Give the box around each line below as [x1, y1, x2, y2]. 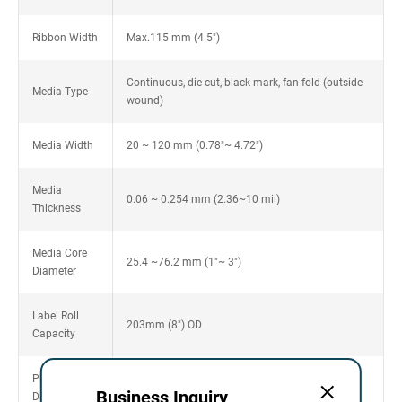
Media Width [32, 139, 93, 152]
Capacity [32, 328, 75, 340]
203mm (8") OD [126, 319, 202, 331]
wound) [126, 94, 163, 107]
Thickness [32, 202, 81, 214]
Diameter [32, 265, 76, 277]
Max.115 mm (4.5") [126, 31, 220, 44]
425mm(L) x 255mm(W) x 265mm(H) [126, 381, 309, 394]
